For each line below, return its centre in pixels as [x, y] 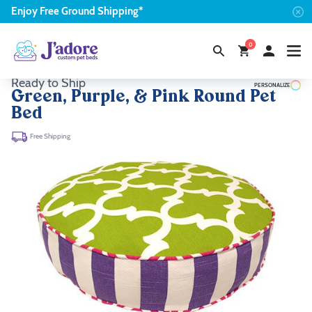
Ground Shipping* [101, 11]
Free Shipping [50, 136]
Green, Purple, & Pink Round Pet [144, 97]
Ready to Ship [50, 83]
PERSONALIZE [272, 85]
